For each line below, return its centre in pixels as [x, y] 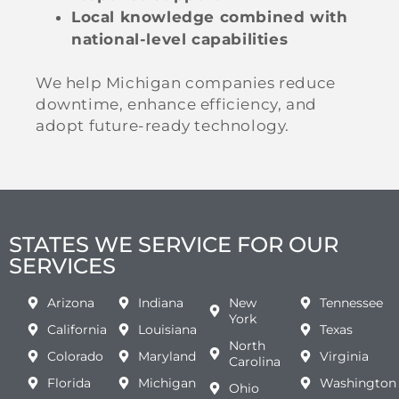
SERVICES [62, 266]
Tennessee [351, 303]
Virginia [344, 357]
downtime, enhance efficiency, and [176, 105]
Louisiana [167, 330]
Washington [358, 383]
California [77, 330]
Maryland [167, 357]
